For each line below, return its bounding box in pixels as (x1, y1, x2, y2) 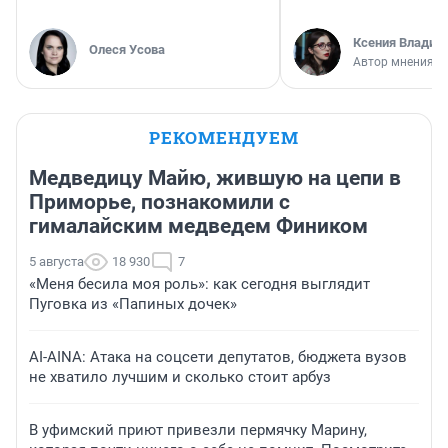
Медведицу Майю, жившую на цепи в (29, 166, 401, 191)
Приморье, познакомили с (29, 190, 290, 215)
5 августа (29, 254, 84, 270)
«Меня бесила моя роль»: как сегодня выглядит (29, 275, 370, 294)
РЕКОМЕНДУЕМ (149, 126, 299, 150)
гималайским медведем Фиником (29, 214, 368, 239)
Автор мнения (353, 55, 434, 70)
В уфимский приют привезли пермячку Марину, (29, 421, 367, 440)
